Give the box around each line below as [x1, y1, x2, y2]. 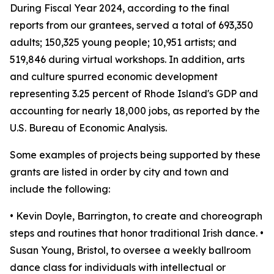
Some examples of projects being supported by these [10, 149, 261, 161]
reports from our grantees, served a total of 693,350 [10, 19, 253, 31]
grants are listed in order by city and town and [10, 166, 229, 178]
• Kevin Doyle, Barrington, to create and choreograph [10, 210, 262, 222]
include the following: [10, 183, 110, 195]
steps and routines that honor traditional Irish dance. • [10, 227, 264, 239]
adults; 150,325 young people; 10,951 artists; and [10, 36, 237, 48]
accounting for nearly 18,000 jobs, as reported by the [10, 105, 260, 117]
